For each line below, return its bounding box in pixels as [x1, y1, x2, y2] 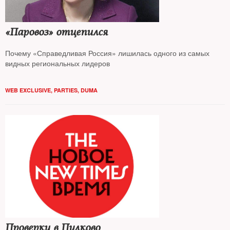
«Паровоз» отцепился [5, 26, 108, 39]
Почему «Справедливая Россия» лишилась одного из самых [5, 48, 209, 58]
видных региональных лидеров [5, 58, 110, 68]
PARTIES [54, 86, 78, 94]
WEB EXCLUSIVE [5, 86, 51, 94]
